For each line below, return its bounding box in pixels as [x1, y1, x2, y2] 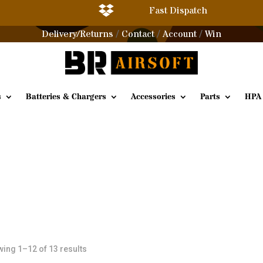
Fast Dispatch [149, 4, 207, 17]
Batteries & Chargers [26, 90, 106, 103]
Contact [122, 28, 154, 41]
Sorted [86, 244, 113, 254]
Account [163, 28, 197, 41]
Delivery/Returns [42, 28, 113, 41]
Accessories [131, 90, 176, 103]
